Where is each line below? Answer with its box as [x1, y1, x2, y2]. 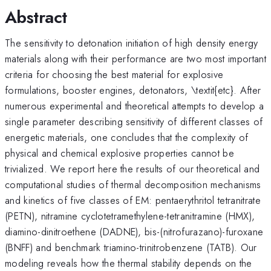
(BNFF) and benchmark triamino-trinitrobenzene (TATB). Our [5, 240, 257, 255]
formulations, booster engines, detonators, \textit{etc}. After [5, 82, 261, 97]
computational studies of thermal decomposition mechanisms [5, 177, 261, 192]
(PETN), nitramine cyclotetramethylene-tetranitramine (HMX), [5, 208, 255, 223]
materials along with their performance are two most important [5, 51, 266, 66]
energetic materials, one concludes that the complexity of [5, 129, 249, 145]
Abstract [5, 4, 67, 30]
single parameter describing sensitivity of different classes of [5, 114, 263, 129]
